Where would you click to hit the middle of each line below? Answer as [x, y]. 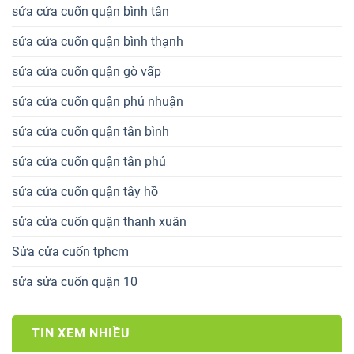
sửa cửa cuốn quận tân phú [89, 162]
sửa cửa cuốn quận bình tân [90, 12]
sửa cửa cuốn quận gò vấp [87, 72]
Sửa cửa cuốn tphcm [70, 252]
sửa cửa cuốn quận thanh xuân [99, 222]
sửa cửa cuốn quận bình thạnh [98, 42]
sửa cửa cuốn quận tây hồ [85, 192]
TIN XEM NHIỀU [81, 333]
